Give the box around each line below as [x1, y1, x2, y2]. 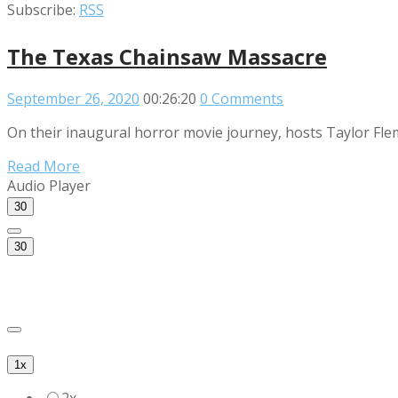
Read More [7, 156, 80, 177]
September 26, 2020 [7, 89, 139, 109]
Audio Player [7, 176, 91, 196]
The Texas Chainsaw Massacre [7, 42, 327, 72]
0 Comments [200, 89, 283, 109]
